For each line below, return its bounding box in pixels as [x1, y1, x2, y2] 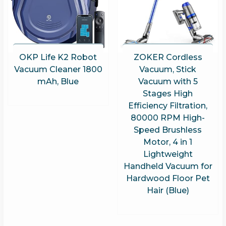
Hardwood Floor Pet [126, 174, 210, 184]
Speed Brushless [134, 125, 202, 135]
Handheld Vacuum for [123, 161, 212, 172]
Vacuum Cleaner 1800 [14, 65, 102, 75]
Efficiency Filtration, [128, 101, 208, 111]
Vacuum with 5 [138, 77, 198, 87]
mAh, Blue [37, 77, 79, 87]
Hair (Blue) [146, 186, 189, 196]
